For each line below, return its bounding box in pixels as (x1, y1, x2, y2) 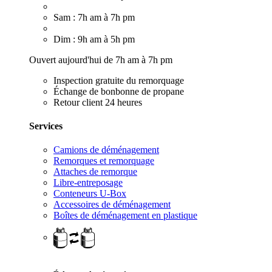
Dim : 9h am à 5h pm (53, 33, 135, 44)
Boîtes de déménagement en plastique (53, 210, 197, 221)
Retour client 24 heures (53, 97, 142, 107)
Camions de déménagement (53, 144, 159, 155)
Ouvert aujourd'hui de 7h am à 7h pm (29, 54, 172, 65)
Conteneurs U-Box (53, 188, 126, 199)
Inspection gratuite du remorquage (53, 75, 184, 86)
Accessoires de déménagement (53, 199, 171, 210)
